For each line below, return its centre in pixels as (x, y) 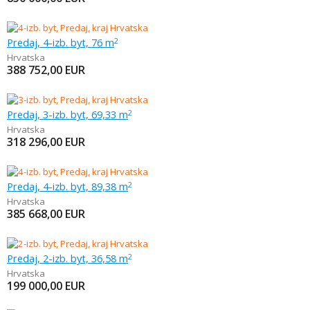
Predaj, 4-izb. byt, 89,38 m (67, 186)
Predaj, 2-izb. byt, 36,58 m (67, 258)
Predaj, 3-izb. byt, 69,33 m (67, 114)
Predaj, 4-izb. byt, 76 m (61, 42)
